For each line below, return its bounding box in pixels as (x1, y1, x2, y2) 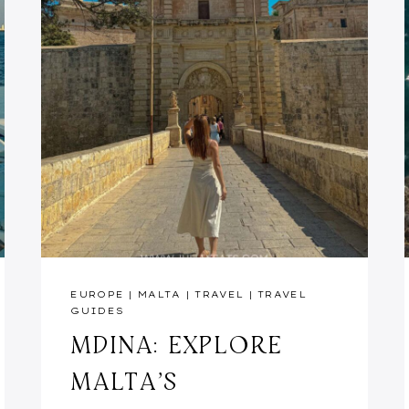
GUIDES (70, 304, 125, 317)
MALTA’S (70, 364, 179, 396)
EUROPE (70, 288, 125, 300)
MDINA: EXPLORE (70, 328, 283, 360)
